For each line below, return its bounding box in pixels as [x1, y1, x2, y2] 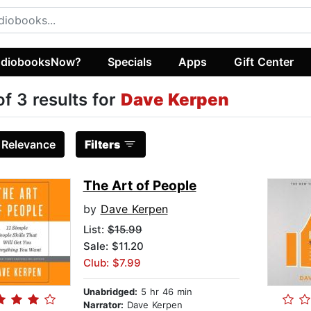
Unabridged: [83, 286, 137, 298]
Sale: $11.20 [83, 239, 144, 253]
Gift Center [233, 54, 294, 69]
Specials [108, 54, 153, 69]
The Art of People [83, 178, 196, 194]
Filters [84, 137, 120, 152]
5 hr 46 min [137, 286, 192, 298]
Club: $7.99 [83, 256, 141, 270]
